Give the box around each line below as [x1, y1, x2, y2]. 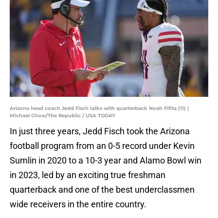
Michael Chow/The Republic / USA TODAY [10, 112, 115, 119]
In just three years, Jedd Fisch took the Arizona [10, 126, 190, 137]
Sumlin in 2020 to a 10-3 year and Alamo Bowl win [10, 155, 201, 166]
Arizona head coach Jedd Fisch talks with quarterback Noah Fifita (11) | [10, 105, 189, 112]
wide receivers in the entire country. [10, 199, 148, 210]
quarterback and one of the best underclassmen [10, 184, 195, 195]
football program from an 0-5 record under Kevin [10, 141, 195, 151]
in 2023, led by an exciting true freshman [10, 170, 165, 181]
